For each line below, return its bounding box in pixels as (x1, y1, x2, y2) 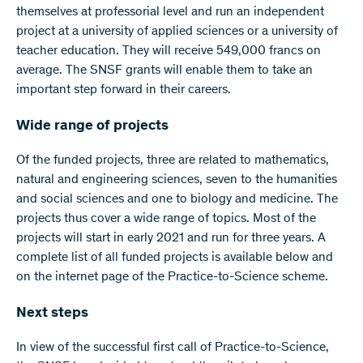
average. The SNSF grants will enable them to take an (16, 64, 313, 78)
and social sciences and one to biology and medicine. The (16, 193, 338, 207)
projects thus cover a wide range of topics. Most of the (16, 212, 316, 226)
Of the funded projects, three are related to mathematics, (16, 154, 329, 168)
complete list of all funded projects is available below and (16, 251, 333, 265)
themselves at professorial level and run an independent (16, 6, 324, 19)
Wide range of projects (16, 119, 169, 135)
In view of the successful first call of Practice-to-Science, (16, 341, 329, 355)
